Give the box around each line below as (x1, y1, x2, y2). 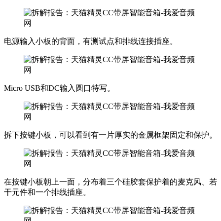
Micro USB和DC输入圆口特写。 (4, 83, 115, 92)
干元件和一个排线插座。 (4, 187, 91, 196)
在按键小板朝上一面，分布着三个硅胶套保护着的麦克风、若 (4, 177, 217, 186)
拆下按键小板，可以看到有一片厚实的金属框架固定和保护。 (4, 130, 217, 139)
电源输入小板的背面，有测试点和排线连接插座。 (4, 37, 178, 45)
